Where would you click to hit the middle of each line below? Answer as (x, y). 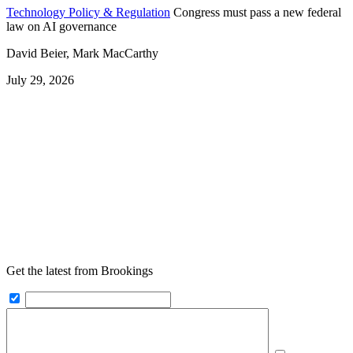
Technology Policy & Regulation (88, 13)
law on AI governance (61, 27)
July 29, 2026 (40, 80)
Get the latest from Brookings (80, 271)
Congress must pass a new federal (257, 13)
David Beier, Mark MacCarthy (82, 54)
